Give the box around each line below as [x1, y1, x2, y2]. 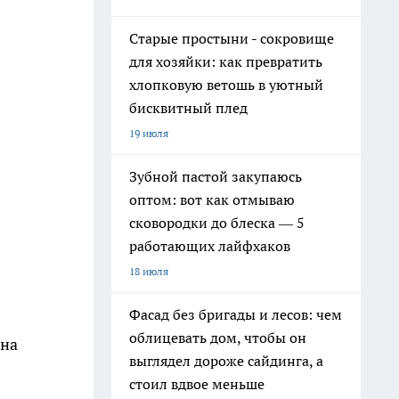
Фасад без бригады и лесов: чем [129, 305, 342, 323]
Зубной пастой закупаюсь [129, 167, 302, 185]
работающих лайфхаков [129, 237, 290, 255]
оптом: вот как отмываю [129, 191, 295, 208]
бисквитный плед [129, 99, 248, 117]
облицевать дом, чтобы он [129, 329, 306, 346]
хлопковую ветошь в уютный [129, 76, 323, 94]
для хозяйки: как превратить [129, 53, 322, 70]
